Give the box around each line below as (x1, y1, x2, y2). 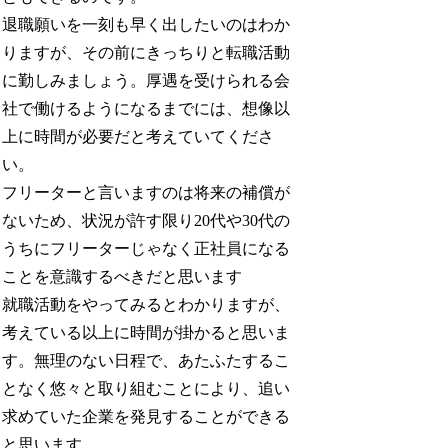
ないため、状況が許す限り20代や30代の (2, 212, 291, 230)
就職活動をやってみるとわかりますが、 (2, 296, 291, 314)
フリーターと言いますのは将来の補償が (2, 184, 291, 202)
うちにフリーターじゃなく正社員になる (2, 240, 291, 258)
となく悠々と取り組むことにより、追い (2, 380, 291, 398)
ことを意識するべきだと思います (2, 268, 243, 286)
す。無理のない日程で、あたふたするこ (2, 352, 291, 370)
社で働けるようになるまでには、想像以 (2, 100, 291, 118)
